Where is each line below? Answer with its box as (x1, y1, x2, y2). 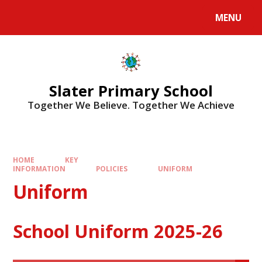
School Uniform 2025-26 (13, 219, 223, 244)
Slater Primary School (49, 81, 213, 101)
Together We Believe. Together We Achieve (27, 98, 235, 112)
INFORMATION (13, 163, 66, 173)
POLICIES (96, 163, 127, 173)
